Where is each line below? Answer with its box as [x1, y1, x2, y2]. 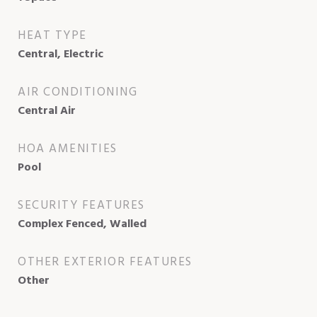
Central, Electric [18, 45, 103, 64]
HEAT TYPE [18, 25, 87, 45]
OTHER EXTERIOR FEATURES [18, 252, 192, 272]
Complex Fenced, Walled [18, 214, 146, 234]
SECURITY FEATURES [18, 195, 145, 215]
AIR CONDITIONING [18, 82, 137, 102]
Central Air [18, 101, 76, 120]
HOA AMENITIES [18, 139, 117, 158]
